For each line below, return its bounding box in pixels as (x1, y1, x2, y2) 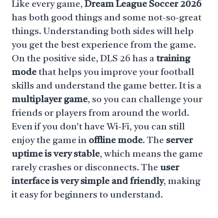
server (166, 136, 193, 145)
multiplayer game (12, 95, 88, 105)
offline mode (89, 136, 143, 145)
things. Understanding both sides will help (12, 27, 194, 36)
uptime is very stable (12, 150, 100, 159)
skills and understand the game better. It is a (12, 82, 201, 91)
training (156, 54, 190, 64)
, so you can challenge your (88, 95, 202, 105)
